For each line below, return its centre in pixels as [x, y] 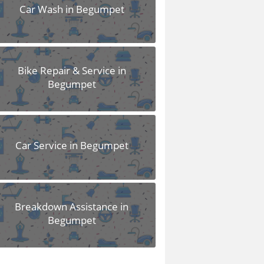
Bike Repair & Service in [72, 71]
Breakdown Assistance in [72, 207]
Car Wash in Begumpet [72, 9]
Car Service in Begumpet [72, 146]
